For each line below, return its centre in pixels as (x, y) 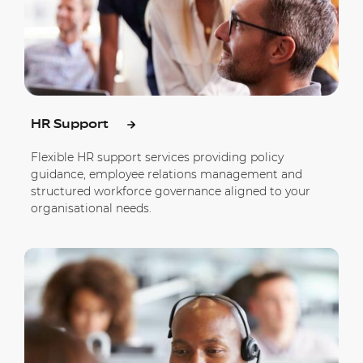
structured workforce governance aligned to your (171, 191)
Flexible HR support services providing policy (157, 157)
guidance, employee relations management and (167, 174)
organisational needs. (91, 208)
